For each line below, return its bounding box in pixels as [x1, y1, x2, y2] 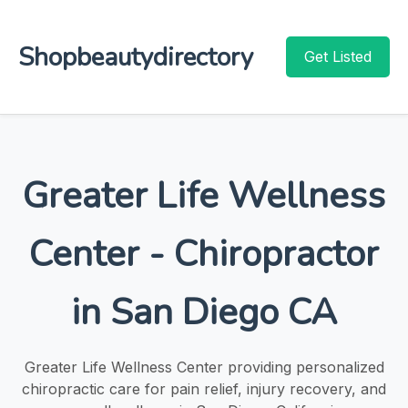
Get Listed [304, 47, 372, 66]
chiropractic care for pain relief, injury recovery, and [22, 379, 386, 398]
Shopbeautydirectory [18, 39, 253, 75]
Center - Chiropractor [29, 229, 379, 279]
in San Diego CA [71, 287, 337, 337]
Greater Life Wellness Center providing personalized [24, 357, 384, 376]
